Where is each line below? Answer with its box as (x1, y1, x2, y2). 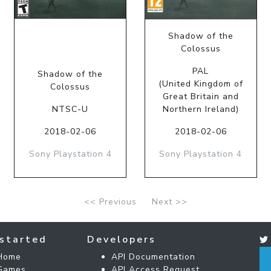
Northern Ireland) (162, 103, 239, 115)
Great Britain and (162, 90, 239, 102)
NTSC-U (52, 103, 89, 115)
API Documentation (111, 250, 195, 263)
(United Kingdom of (158, 77, 243, 90)
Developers (87, 232, 156, 246)
